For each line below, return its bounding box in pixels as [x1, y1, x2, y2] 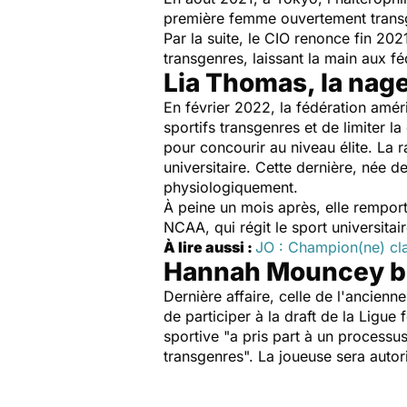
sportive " [164, 327, 230, 345]
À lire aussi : [164, 238, 255, 256]
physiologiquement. [164, 178, 303, 196]
